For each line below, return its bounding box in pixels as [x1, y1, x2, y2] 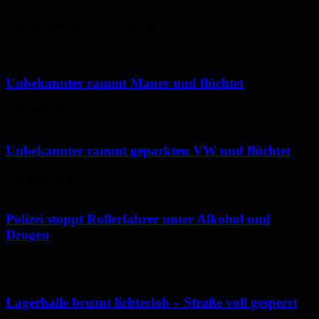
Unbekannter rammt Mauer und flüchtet [6, 75, 244, 90]
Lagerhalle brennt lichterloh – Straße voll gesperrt [6, 294, 298, 310]
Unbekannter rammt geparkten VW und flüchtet [6, 143, 291, 159]
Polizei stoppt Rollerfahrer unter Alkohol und [6, 211, 271, 226]
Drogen [6, 226, 49, 242]
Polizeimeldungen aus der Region [6, 21, 166, 33]
